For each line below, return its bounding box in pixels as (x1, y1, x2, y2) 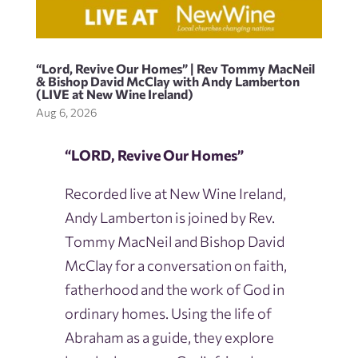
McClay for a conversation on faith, (64, 257, 287, 275)
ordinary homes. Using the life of (64, 304, 272, 323)
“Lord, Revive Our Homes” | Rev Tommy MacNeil (35, 61, 315, 77)
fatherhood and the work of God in (64, 280, 284, 299)
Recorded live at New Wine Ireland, (64, 185, 286, 203)
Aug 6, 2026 (35, 105, 97, 120)
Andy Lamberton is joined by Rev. (64, 209, 275, 227)
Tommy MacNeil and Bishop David (64, 233, 284, 251)
